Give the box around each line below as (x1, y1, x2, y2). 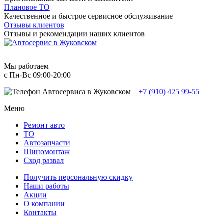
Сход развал (24, 156, 64, 165)
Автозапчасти (24, 138, 70, 147)
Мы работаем (4, 62, 49, 71)
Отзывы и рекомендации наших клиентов (4, 29, 145, 38)
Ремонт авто (24, 121, 65, 130)
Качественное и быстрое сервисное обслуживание (4, 12, 173, 21)
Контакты (24, 208, 56, 217)
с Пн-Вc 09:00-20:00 (4, 71, 71, 80)
